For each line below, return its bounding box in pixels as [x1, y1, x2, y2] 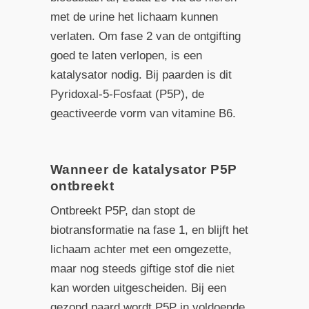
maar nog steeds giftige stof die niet [50, 261, 235, 275]
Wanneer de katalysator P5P [50, 161, 237, 177]
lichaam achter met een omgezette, [50, 242, 232, 256]
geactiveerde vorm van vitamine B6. [50, 106, 236, 120]
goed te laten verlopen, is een [50, 48, 202, 62]
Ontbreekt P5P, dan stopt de [50, 203, 195, 217]
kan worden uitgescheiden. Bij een [50, 281, 226, 295]
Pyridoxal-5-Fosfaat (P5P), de [50, 87, 204, 101]
